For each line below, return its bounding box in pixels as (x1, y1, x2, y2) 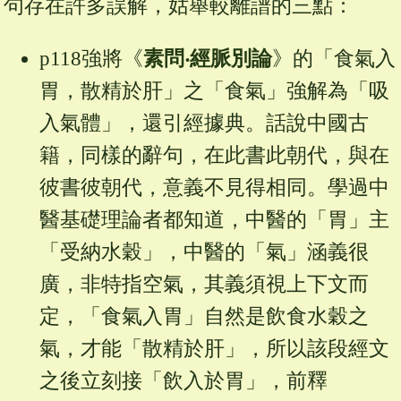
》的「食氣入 (271, 47, 396, 71)
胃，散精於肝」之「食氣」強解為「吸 (38, 80, 389, 103)
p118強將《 (38, 47, 143, 71)
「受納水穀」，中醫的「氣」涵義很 (38, 241, 369, 264)
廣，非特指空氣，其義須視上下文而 (38, 273, 369, 296)
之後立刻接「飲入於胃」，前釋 (38, 370, 328, 393)
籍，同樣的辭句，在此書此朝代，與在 (38, 144, 389, 167)
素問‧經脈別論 (142, 47, 272, 71)
